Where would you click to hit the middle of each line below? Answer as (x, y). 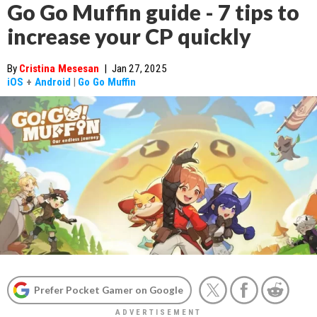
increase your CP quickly (129, 36)
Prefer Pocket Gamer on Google (109, 290)
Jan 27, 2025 (139, 69)
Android (53, 82)
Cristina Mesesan (59, 69)
